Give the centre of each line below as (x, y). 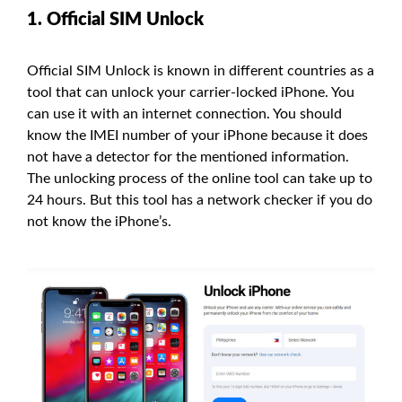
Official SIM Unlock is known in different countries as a (201, 71)
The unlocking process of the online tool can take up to (200, 179)
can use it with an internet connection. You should (184, 114)
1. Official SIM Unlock (115, 20)
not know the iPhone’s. (99, 222)
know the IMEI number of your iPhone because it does (197, 136)
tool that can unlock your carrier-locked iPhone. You (191, 93)
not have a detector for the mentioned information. (188, 157)
